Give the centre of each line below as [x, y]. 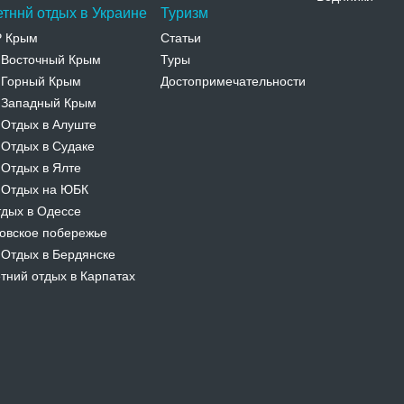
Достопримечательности [233, 81]
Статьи [181, 38]
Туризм [184, 13]
